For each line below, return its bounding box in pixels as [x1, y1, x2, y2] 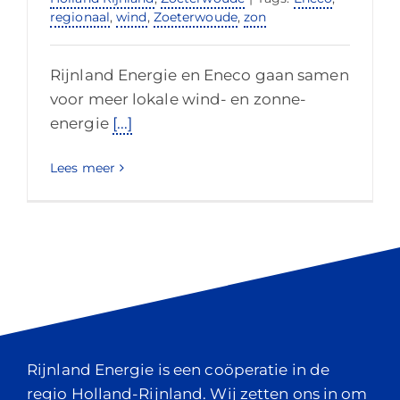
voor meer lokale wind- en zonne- [50, 90, 307, 108]
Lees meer [50, 160, 115, 176]
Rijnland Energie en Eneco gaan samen [50, 66, 349, 84]
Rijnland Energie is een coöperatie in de [27, 361, 330, 379]
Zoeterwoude [153, 9, 237, 25]
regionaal [50, 9, 110, 25]
